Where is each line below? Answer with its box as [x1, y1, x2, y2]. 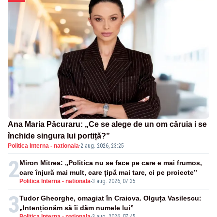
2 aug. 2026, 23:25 [80, 142, 124, 150]
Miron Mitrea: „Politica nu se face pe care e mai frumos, [19, 159, 202, 167]
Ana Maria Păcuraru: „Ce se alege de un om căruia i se [8, 120, 207, 129]
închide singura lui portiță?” [8, 132, 110, 140]
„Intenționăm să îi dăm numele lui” [19, 204, 134, 212]
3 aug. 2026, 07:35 [92, 178, 136, 185]
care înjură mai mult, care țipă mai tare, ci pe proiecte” [19, 169, 197, 177]
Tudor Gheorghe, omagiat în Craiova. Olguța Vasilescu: [19, 194, 201, 202]
